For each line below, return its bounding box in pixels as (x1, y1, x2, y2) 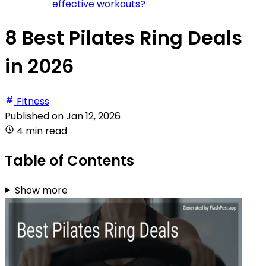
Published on (5, 109, 66, 123)
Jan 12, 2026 (66, 109, 121, 123)
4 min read (17, 123, 67, 138)
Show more (14, 183, 68, 197)
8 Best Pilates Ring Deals (5, 24, 242, 52)
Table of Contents (5, 150, 134, 170)
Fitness (17, 94, 49, 108)
